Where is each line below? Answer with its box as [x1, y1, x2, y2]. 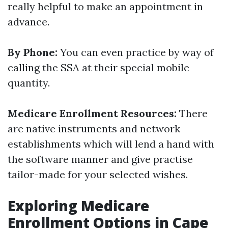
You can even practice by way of [58, 46, 214, 59]
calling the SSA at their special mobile [8, 61, 189, 74]
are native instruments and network [8, 122, 180, 135]
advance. [8, 15, 49, 28]
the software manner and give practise [8, 153, 193, 165]
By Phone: [8, 46, 58, 59]
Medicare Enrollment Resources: [8, 107, 177, 120]
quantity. [8, 76, 50, 89]
